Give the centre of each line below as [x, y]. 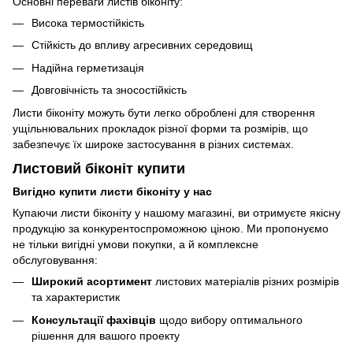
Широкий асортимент [92, 282]
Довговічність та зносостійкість [109, 90]
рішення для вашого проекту [106, 335]
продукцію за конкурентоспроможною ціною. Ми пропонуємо [171, 229]
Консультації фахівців [94, 320]
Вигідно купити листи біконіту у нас [112, 192]
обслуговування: [55, 260]
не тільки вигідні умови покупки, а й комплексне [136, 245]
